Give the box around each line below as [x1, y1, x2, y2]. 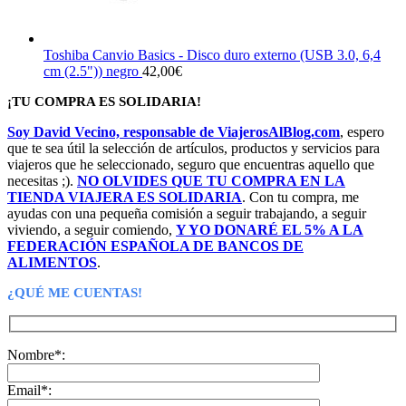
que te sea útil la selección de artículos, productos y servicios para [7, 140, 380, 156]
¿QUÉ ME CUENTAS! [7, 285, 142, 300]
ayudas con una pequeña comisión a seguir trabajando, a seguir [7, 205, 366, 221]
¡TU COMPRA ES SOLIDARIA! [7, 93, 201, 109]
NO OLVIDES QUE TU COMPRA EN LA [77, 172, 345, 188]
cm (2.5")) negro [43, 63, 139, 79]
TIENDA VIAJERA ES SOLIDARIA [7, 188, 242, 205]
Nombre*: [7, 347, 65, 363]
